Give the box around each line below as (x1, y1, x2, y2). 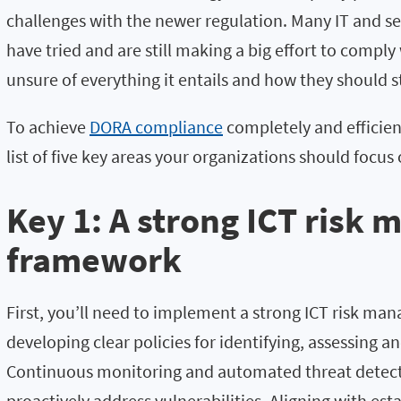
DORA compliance (90, 115, 223, 138)
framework (6, 237, 182, 283)
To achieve (6, 115, 90, 138)
